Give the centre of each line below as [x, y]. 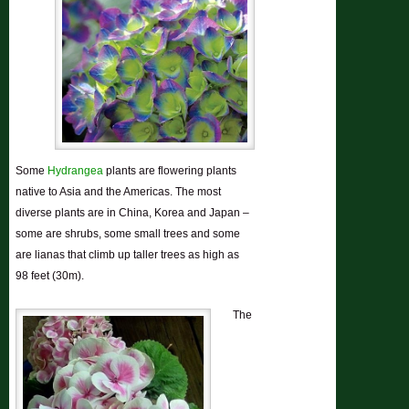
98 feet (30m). [50, 276]
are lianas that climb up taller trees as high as [128, 255]
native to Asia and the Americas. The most [119, 192]
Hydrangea [76, 171]
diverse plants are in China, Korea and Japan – [133, 213]
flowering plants [198, 171]
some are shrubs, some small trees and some [128, 234]
